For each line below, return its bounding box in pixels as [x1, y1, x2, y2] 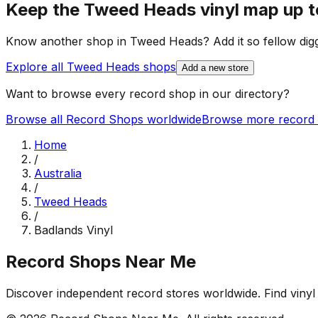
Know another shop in [6, 34, 130, 49]
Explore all [6, 60, 67, 75]
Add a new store [182, 62, 248, 74]
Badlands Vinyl [34, 223, 113, 238]
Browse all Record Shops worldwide [6, 112, 202, 127]
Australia [34, 166, 82, 181]
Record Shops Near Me [6, 251, 196, 273]
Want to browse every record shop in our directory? [6, 87, 290, 102]
